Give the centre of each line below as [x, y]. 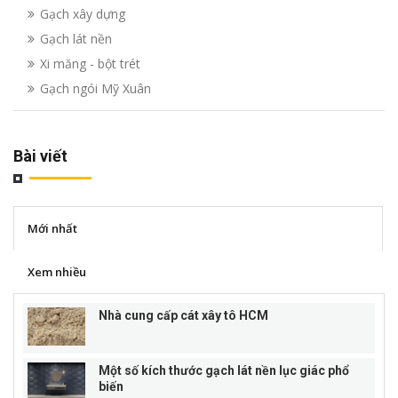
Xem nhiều [57, 271]
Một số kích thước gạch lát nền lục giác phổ [224, 370]
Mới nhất [52, 228]
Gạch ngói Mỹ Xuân [96, 88]
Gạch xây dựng [83, 13]
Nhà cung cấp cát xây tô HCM [183, 315]
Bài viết [40, 155]
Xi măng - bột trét [90, 63]
